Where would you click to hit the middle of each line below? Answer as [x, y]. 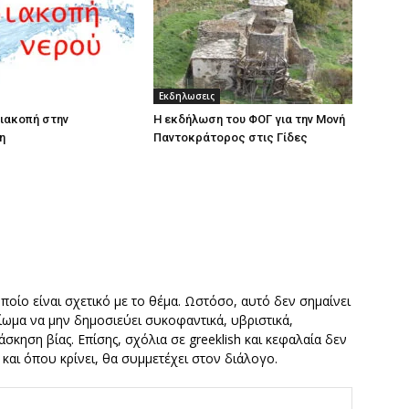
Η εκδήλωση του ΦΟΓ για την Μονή [249, 119]
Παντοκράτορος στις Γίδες [231, 137]
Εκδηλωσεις [187, 96]
